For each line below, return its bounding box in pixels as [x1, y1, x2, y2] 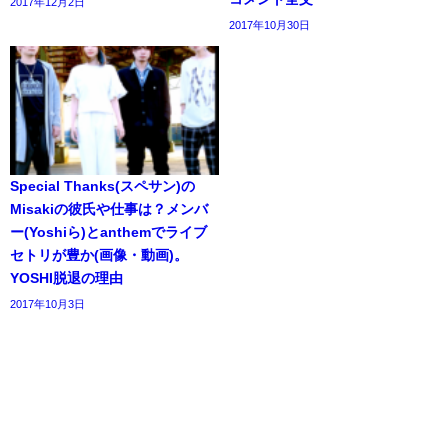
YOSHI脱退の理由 [10, 271, 123, 286]
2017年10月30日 [229, 19, 310, 32]
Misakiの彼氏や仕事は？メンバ [10, 202, 208, 217]
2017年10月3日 [10, 298, 85, 311]
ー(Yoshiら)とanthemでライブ [10, 225, 207, 240]
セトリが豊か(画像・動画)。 [10, 248, 188, 263]
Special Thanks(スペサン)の [10, 179, 195, 194]
